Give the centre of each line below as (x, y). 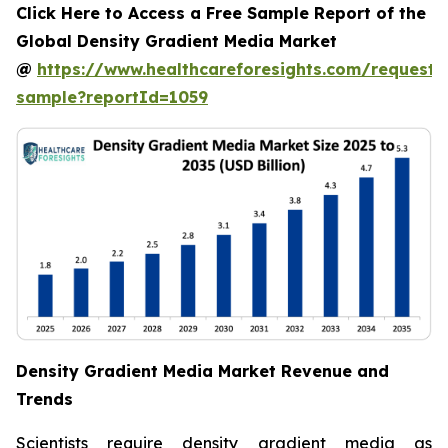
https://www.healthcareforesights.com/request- (240, 69)
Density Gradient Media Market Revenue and (202, 371)
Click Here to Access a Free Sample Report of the (221, 13)
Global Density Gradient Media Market (176, 41)
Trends (44, 399)
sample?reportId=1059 (112, 97)
